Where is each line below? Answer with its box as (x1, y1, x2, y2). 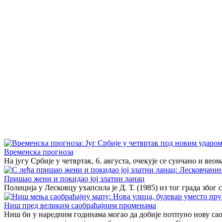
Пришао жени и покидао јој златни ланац (4, 174, 145, 183)
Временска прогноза (4, 147, 73, 156)
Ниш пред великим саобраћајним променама (4, 201, 156, 210)
